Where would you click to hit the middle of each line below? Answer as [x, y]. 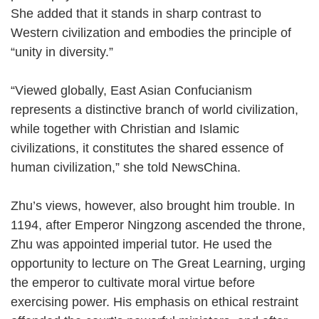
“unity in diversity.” [70, 52]
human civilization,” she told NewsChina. [134, 167]
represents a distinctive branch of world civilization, [155, 109]
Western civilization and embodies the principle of [151, 32]
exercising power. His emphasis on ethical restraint [155, 302]
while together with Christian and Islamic [125, 129]
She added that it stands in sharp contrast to [136, 13]
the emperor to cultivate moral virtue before [133, 282]
